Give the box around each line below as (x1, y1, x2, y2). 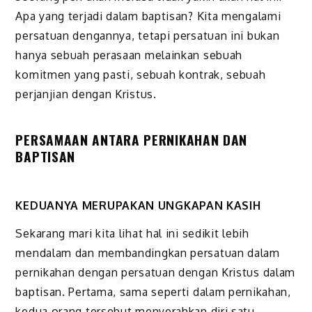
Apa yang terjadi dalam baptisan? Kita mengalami (15, 8, 281, 23)
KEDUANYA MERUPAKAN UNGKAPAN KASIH (15, 198, 261, 212)
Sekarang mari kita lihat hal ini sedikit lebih (15, 226, 249, 241)
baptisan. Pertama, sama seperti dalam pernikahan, (15, 285, 291, 299)
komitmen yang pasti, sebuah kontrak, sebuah (15, 67, 266, 81)
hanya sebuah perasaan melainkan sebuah (15, 47, 243, 62)
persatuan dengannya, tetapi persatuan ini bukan (15, 28, 280, 42)
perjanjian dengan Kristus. (15, 86, 157, 101)
